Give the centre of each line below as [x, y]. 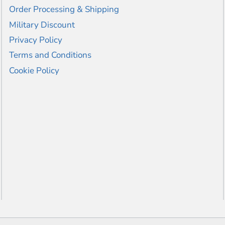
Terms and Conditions [50, 55]
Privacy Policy [36, 40]
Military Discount [42, 25]
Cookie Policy [34, 70]
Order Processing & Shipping [64, 10]
